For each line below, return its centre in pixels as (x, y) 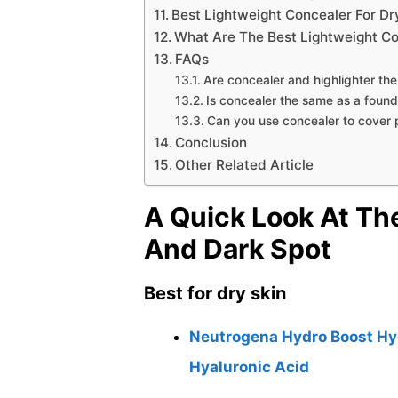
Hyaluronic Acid (249, 366)
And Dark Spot (238, 248)
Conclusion (211, 142)
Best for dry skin (215, 293)
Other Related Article (245, 164)
